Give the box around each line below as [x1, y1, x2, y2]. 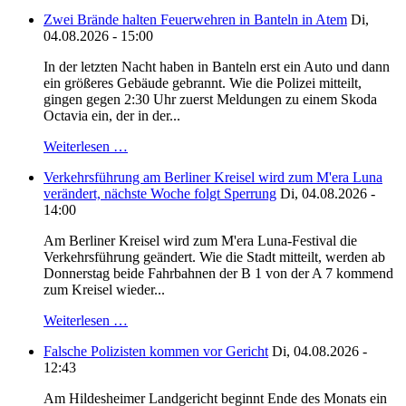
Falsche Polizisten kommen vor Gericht [43, 343, 268, 360]
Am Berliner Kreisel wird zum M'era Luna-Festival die [43, 233, 357, 249]
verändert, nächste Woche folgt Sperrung [43, 186, 276, 202]
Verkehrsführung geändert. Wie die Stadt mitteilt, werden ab [43, 249, 385, 266]
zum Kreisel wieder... [43, 282, 165, 298]
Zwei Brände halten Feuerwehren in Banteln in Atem [43, 12, 347, 28]
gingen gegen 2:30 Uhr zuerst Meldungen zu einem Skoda [43, 92, 377, 108]
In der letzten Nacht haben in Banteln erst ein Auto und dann [43, 59, 390, 75]
